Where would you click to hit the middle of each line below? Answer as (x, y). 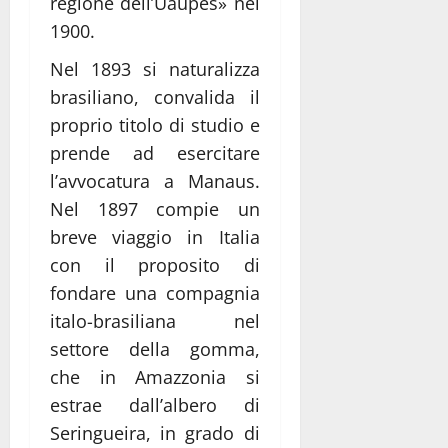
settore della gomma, (155, 349)
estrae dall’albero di (155, 405)
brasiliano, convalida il (155, 97)
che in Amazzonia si (155, 377)
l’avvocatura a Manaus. (155, 181)
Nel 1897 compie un (155, 209)
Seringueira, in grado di (155, 433)
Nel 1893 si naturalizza (155, 69)
